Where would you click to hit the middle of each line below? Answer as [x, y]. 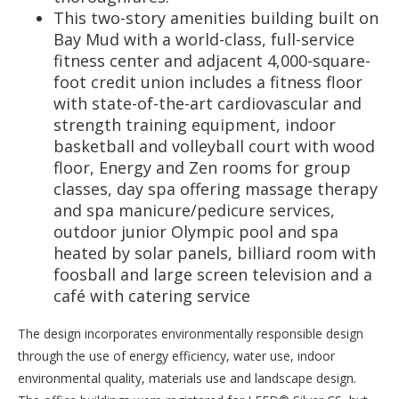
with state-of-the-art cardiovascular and [208, 103]
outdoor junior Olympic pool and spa [196, 232]
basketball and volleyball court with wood [214, 146]
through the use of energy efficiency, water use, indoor [176, 356]
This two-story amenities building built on [216, 18]
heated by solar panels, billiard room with [215, 253]
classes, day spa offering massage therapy [216, 189]
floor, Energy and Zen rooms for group [202, 167]
